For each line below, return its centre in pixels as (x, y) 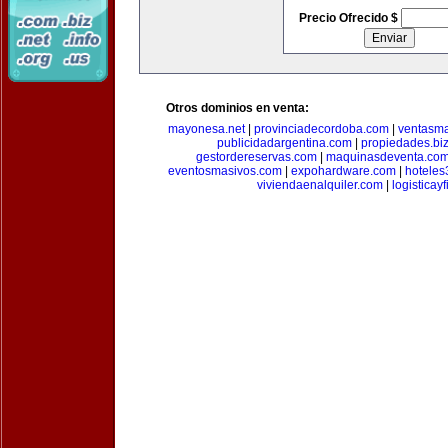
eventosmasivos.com (225, 171)
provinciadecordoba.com (321, 129)
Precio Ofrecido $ (349, 18)
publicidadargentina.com (284, 143)
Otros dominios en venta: (237, 108)
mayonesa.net (206, 129)
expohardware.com (343, 171)
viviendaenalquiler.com (320, 185)
